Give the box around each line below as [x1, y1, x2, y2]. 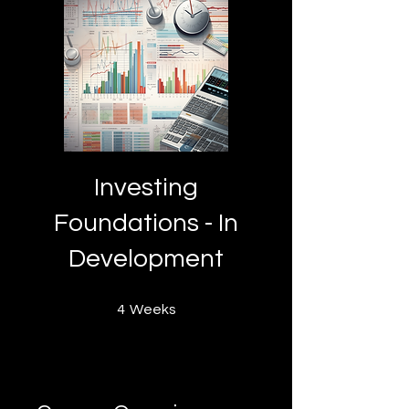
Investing [94, 174, 198, 201]
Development [68, 246, 224, 272]
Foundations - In [54, 210, 238, 236]
